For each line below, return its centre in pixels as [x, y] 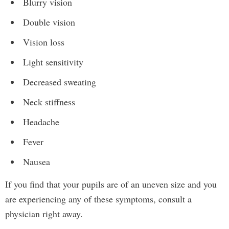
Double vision [49, 22]
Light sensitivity [53, 62]
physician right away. [44, 214]
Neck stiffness [49, 102]
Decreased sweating [60, 82]
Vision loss [44, 42]
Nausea [37, 162]
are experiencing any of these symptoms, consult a [98, 199]
